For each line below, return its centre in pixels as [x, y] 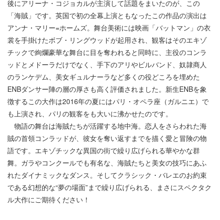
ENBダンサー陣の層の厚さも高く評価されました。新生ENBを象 [107, 89]
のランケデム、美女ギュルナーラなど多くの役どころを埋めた [104, 77]
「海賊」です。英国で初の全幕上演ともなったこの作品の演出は [107, 15]
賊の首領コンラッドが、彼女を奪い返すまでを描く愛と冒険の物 [107, 138]
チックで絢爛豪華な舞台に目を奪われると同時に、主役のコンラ [107, 52]
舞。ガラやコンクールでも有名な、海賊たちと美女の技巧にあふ [107, 163]
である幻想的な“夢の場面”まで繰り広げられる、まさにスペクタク [110, 187]
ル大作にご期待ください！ [49, 199]
